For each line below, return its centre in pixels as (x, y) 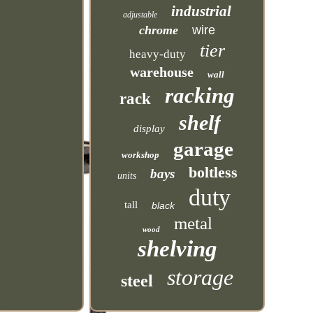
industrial (202, 11)
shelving (177, 249)
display (150, 129)
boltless (213, 172)
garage (203, 149)
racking (200, 95)
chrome (159, 30)
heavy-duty (158, 54)
